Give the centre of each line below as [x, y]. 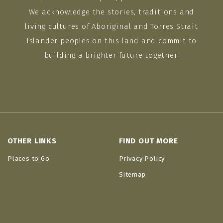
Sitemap [132, 175]
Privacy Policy [142, 159]
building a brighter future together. [111, 56]
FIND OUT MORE [149, 141]
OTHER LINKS [32, 141]
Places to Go [29, 159]
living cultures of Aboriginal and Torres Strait [111, 27]
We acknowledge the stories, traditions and [111, 12]
